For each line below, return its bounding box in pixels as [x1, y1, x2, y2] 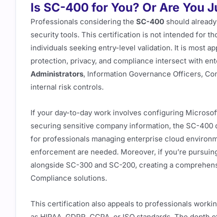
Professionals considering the [31, 16, 136, 26]
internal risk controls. [31, 82, 104, 92]
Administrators [31, 69, 83, 78]
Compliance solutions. [31, 173, 107, 183]
